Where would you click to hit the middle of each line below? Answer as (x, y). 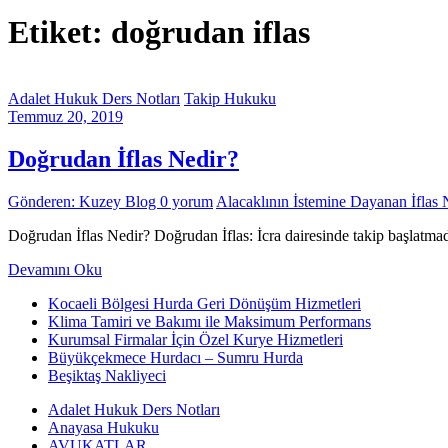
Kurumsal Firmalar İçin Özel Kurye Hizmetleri (195, 340)
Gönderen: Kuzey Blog (84, 202)
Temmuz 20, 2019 (65, 117)
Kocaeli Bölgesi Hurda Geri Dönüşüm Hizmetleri (204, 304)
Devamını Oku (55, 270)
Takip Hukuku (230, 99)
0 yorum (186, 202)
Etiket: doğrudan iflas (159, 31)
